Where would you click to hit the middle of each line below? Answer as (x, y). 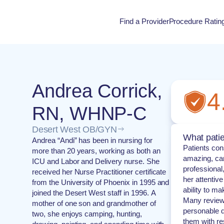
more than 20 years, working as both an (96, 151)
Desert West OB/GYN (74, 129)
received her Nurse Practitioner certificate (99, 172)
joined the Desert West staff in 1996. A (94, 193)
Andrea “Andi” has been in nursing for (92, 140)
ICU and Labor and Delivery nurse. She (96, 161)
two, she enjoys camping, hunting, (87, 214)
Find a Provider (144, 21)
